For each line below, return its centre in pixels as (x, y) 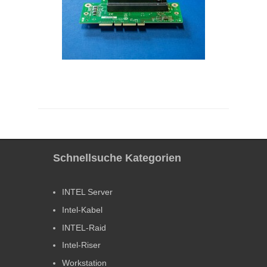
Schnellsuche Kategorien (117, 158)
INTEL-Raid (84, 227)
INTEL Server (87, 192)
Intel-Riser (81, 245)
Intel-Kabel (82, 210)
